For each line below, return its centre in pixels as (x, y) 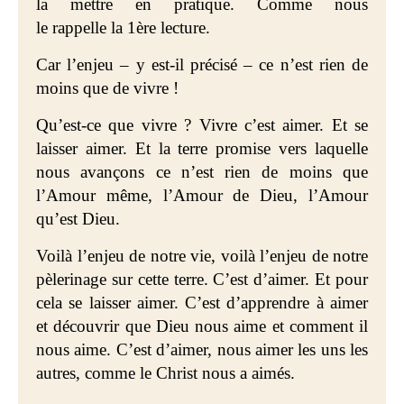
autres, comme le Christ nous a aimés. (165, 373)
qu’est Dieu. (78, 219)
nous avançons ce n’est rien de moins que (202, 172)
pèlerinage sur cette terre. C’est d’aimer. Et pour (202, 279)
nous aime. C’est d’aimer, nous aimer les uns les (202, 349)
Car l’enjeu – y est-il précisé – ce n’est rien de (202, 64)
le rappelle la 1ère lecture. (123, 28)
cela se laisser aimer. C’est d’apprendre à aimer (202, 303)
